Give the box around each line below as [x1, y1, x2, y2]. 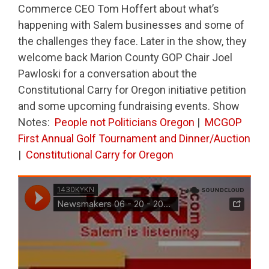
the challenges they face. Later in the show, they [18, 34, 247, 47]
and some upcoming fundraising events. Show [18, 99, 240, 112]
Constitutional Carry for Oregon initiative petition [18, 83, 246, 96]
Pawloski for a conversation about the [18, 67, 197, 80]
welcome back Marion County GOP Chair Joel [18, 50, 232, 64]
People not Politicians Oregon [55, 115, 195, 128]
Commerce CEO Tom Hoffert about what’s [18, 2, 219, 15]
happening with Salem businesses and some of [18, 18, 244, 31]
